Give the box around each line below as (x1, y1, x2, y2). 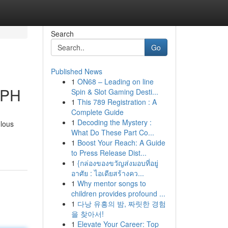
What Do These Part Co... (71, 127, 154, 137)
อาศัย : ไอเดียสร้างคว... (71, 168, 144, 178)
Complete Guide (71, 107, 124, 117)
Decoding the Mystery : (77, 117, 152, 127)
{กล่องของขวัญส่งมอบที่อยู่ (77, 158, 158, 168)
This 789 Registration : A (77, 97, 157, 107)
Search (50, 28, 74, 39)
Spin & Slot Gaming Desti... (71, 87, 158, 97)
